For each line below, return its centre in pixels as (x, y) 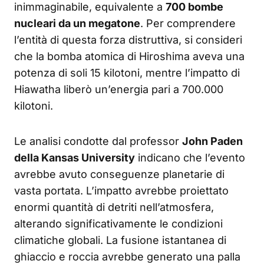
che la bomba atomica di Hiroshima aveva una (129, 57)
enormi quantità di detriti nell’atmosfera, (114, 207)
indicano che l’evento (190, 158)
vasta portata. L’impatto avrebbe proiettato (121, 191)
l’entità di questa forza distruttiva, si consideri (128, 40)
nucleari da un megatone (77, 24)
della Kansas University (75, 158)
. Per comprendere (188, 24)
